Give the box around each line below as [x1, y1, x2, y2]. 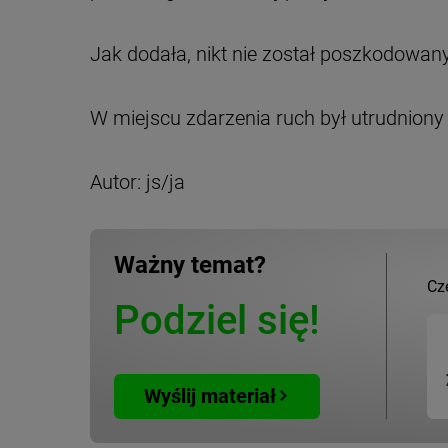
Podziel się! [114, 296, 320, 344]
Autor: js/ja [90, 169, 185, 194]
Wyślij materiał [143, 384, 276, 409]
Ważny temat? [114, 250, 266, 279]
